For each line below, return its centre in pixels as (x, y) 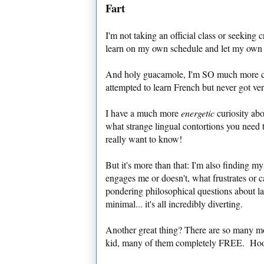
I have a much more (143, 113)
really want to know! (144, 138)
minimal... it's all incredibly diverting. (174, 203)
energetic (198, 113)
